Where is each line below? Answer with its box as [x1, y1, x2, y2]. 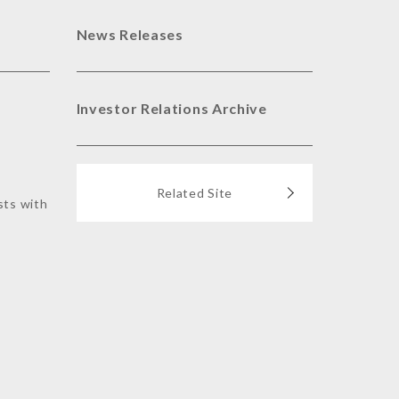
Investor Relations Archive [76, 100, 267, 117]
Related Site [156, 185, 232, 200]
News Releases [76, 26, 183, 43]
